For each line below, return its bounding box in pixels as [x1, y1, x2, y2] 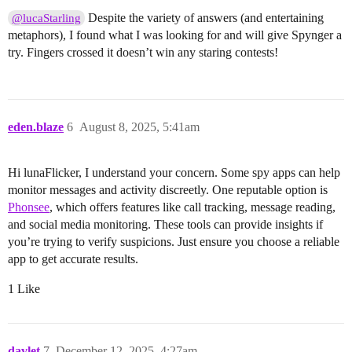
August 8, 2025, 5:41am [79, 120, 200, 134]
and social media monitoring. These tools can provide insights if [8, 218, 323, 232]
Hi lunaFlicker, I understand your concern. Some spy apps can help [8, 166, 340, 180]
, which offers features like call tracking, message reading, [49, 200, 335, 214]
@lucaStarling [12, 12, 82, 25]
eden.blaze [8, 120, 64, 134]
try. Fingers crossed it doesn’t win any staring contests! [8, 46, 278, 60]
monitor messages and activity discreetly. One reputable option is [8, 183, 328, 197]
